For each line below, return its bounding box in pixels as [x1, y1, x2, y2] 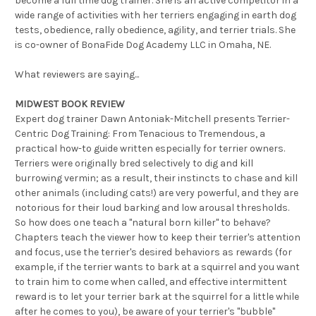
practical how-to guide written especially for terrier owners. [15, 142, 285, 154]
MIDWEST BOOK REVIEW [15, 97, 125, 110]
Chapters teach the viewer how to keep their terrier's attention [15, 231, 300, 243]
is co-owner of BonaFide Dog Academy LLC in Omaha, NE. [15, 38, 271, 51]
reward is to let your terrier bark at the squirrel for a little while [15, 290, 299, 303]
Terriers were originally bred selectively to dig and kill [15, 157, 253, 169]
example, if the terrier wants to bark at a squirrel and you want [15, 260, 300, 273]
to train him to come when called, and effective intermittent [15, 275, 287, 288]
